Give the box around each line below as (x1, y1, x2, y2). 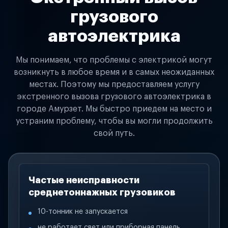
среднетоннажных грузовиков (28, 188, 176, 197)
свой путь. (93, 129, 135, 137)
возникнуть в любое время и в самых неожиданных (14, 68, 214, 76)
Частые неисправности (28, 176, 139, 185)
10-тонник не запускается (38, 208, 128, 215)
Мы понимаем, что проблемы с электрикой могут (16, 56, 212, 64)
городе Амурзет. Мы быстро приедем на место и (16, 105, 212, 113)
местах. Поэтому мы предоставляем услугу (28, 80, 199, 89)
